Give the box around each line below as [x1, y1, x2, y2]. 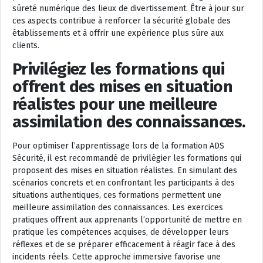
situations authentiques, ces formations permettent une [12, 190, 221, 200]
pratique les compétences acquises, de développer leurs [12, 227, 229, 237]
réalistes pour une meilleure [12, 94, 217, 114]
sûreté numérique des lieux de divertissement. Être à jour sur [12, 3, 244, 14]
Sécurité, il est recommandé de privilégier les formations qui [12, 153, 241, 163]
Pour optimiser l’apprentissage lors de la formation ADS [12, 140, 224, 151]
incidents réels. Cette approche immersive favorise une [12, 251, 221, 262]
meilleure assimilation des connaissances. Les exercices [12, 202, 223, 213]
